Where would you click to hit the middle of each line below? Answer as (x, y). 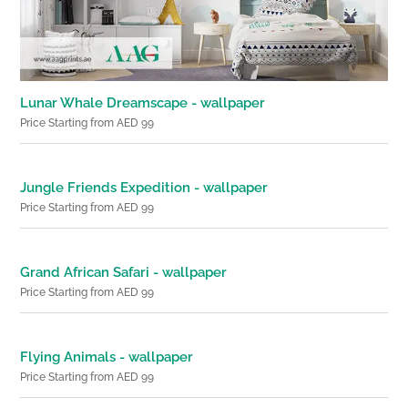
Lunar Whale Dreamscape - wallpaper (143, 102)
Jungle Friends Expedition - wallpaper (144, 187)
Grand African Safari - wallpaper (124, 272)
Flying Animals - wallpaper (107, 357)
